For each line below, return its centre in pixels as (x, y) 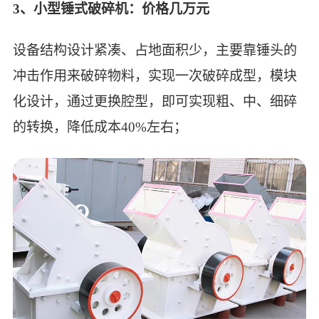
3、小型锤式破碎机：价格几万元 (111, 9)
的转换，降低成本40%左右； (100, 127)
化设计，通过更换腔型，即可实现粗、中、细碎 (155, 101)
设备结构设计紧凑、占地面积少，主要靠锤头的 (155, 50)
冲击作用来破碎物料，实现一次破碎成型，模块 (155, 75)
